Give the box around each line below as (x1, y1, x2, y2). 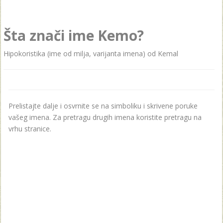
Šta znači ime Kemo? (3, 26, 144, 45)
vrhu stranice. (8, 124, 51, 133)
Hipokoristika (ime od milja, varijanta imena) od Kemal (3, 49, 178, 58)
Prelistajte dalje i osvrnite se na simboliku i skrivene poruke (8, 101, 198, 111)
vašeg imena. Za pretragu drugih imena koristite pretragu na (8, 112, 202, 122)
